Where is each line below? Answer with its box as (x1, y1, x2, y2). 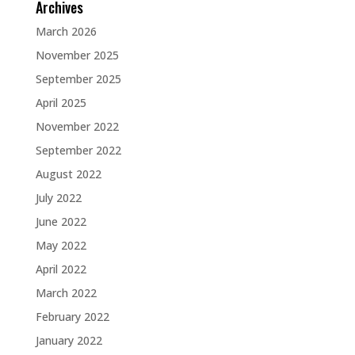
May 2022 (35, 237, 86, 253)
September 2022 (35, 142, 121, 158)
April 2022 (35, 261, 86, 277)
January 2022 (35, 332, 102, 348)
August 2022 (35, 166, 101, 181)
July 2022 (35, 189, 82, 205)
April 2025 (35, 94, 86, 110)
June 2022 (35, 213, 86, 229)
